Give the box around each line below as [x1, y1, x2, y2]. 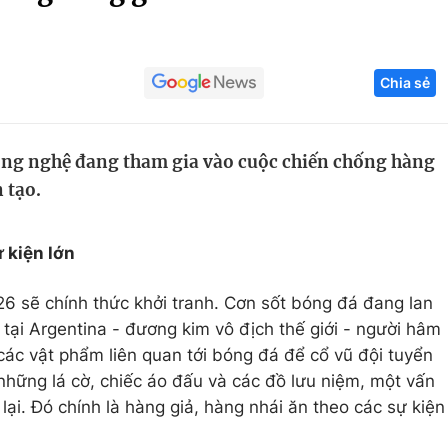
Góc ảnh [342, 14, 409, 34]
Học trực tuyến [76, 163, 195, 183]
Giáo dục [76, 87, 149, 107]
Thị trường [322, 201, 405, 221]
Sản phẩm [322, 163, 403, 183]
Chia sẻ [380, 74, 430, 91]
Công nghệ [322, 87, 411, 107]
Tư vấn [322, 239, 377, 259]
